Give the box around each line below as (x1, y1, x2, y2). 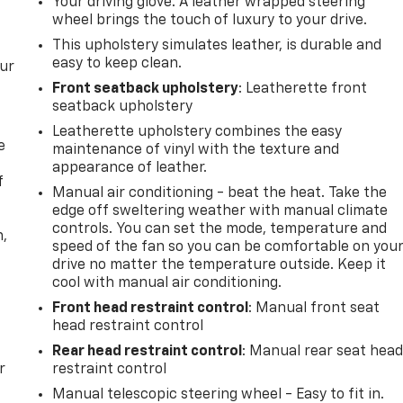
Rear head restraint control (52, 344, 243, 359)
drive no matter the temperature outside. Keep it (52, 257, 387, 273)
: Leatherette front (238, 81, 368, 96)
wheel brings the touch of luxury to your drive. (52, 13, 368, 28)
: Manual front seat (248, 300, 381, 316)
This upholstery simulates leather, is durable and (52, 38, 382, 53)
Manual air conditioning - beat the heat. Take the (52, 185, 388, 201)
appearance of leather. (52, 160, 208, 175)
